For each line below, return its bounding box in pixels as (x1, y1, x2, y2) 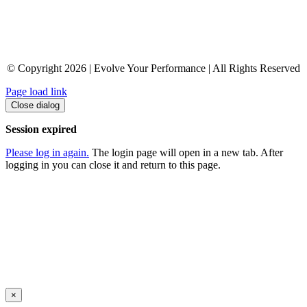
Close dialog (11, 99, 60, 110)
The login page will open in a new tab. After (89, 146, 283, 158)
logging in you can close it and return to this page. (5, 158, 221, 171)
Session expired (5, 123, 77, 135)
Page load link (5, 85, 67, 97)
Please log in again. (5, 146, 89, 158)
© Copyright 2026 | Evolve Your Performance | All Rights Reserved (7, 62, 300, 74)
